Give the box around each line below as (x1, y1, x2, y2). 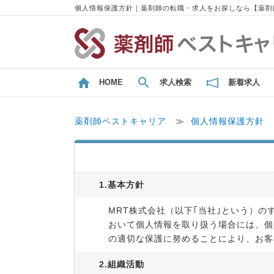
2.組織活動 (99, 259, 144, 269)
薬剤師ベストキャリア (75, 117, 166, 126)
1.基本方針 (99, 180, 144, 190)
